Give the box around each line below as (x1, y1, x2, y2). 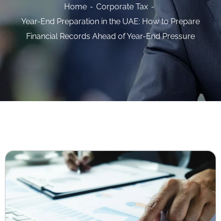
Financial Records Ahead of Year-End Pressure (26, 32, 195, 41)
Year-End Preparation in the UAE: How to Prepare (21, 17, 200, 26)
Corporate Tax (96, 2, 148, 11)
